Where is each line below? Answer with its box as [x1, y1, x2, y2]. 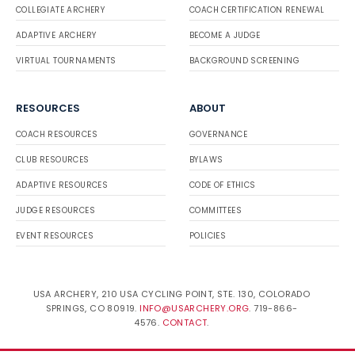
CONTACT [162, 316, 208, 329]
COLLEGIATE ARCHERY [16, 4, 105, 16]
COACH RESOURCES [16, 128, 97, 140]
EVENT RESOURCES [16, 230, 94, 242]
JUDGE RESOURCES [16, 204, 95, 216]
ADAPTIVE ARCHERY [16, 29, 97, 41]
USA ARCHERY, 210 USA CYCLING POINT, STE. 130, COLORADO [32, 288, 311, 300]
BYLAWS [189, 154, 223, 166]
